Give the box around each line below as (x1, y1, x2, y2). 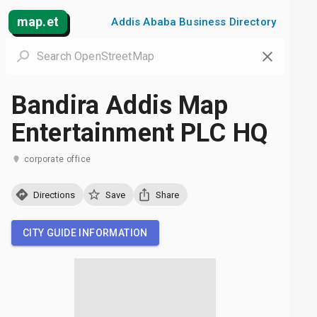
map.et (17, 14, 59, 29)
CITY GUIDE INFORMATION (23, 227, 148, 238)
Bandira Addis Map (11, 91, 229, 120)
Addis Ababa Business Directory (111, 16, 276, 28)
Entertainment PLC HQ (11, 118, 269, 148)
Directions (33, 189, 75, 200)
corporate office (24, 154, 91, 164)
